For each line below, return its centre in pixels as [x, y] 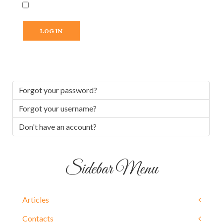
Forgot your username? [58, 108]
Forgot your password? [58, 90]
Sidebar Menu [111, 169]
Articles [36, 199]
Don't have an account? [58, 126]
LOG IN [51, 31]
